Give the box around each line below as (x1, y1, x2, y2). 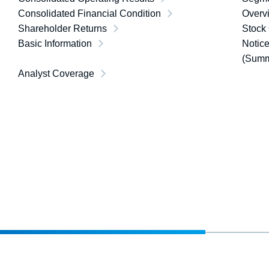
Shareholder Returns (18, 23, 107, 34)
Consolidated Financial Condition (18, 8, 161, 19)
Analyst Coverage (18, 68, 94, 79)
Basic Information (18, 38, 92, 49)
